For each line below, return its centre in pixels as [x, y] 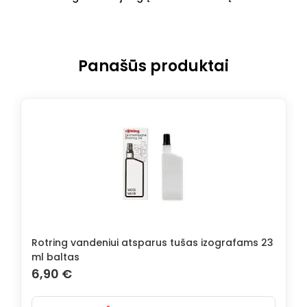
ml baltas [56, 257]
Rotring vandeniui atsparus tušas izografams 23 [152, 242]
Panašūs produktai [153, 66]
